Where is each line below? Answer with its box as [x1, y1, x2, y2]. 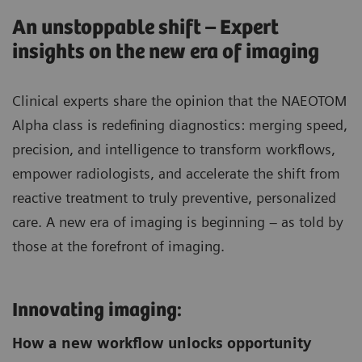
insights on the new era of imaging [12, 40, 319, 65]
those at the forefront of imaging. [12, 238, 225, 255]
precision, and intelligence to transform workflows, [12, 141, 335, 158]
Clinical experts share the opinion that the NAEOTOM [12, 92, 347, 110]
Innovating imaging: [12, 300, 182, 322]
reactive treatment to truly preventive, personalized [12, 189, 336, 207]
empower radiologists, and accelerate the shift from [12, 165, 340, 183]
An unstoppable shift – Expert [12, 16, 279, 40]
